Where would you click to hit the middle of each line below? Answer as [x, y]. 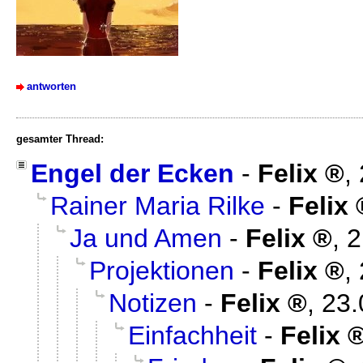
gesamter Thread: [60, 139]
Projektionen [162, 271]
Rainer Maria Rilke [158, 206]
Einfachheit [192, 336]
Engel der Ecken [132, 174]
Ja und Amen [146, 239]
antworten [51, 87]
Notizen [153, 303]
